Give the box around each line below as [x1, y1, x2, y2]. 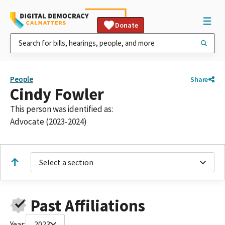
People [10, 74, 33, 84]
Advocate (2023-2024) [10, 116, 87, 127]
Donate [115, 21, 138, 30]
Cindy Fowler [10, 84, 104, 104]
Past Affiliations [30, 195, 145, 216]
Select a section [39, 157, 93, 167]
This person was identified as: [10, 103, 113, 115]
